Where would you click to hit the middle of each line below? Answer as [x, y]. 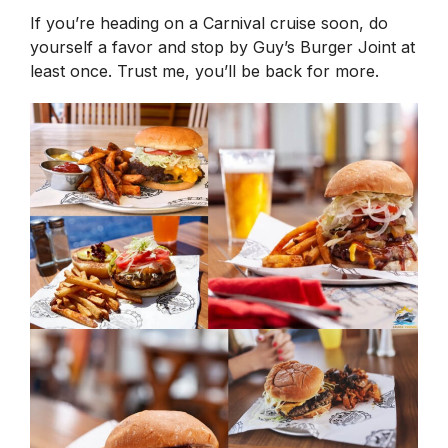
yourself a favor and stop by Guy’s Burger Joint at [222, 47]
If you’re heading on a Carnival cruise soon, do [209, 23]
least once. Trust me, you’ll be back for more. [207, 71]
